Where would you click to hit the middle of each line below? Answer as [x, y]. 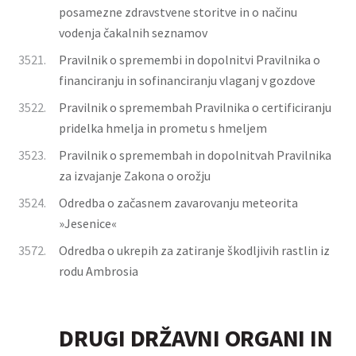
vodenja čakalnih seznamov [133, 33]
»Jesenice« [88, 223]
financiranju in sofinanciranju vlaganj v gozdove [187, 80]
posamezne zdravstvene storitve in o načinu [178, 12]
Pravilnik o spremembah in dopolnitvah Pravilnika [195, 155]
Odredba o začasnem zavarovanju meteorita [178, 203]
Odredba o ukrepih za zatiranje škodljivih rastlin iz [194, 250]
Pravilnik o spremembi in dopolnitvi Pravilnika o [190, 60]
